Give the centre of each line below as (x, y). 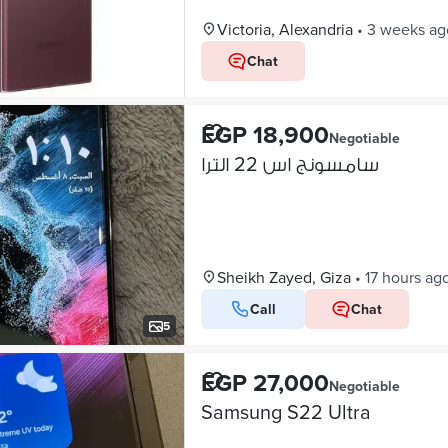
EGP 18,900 (264, 134)
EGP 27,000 (264, 382)
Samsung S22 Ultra (285, 411)
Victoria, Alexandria (284, 29)
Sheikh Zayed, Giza (283, 277)
